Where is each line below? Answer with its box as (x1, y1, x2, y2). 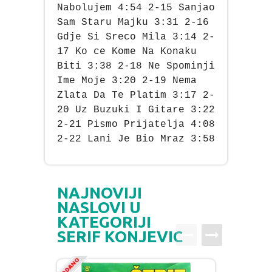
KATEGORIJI (57, 213, 151, 231)
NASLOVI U (57, 199, 141, 217)
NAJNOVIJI (57, 184, 142, 202)
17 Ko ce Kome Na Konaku (57, 46, 197, 58)
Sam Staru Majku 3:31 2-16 (57, 17, 209, 29)
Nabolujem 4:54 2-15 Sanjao (57, 2, 215, 14)
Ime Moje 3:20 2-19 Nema (57, 75, 197, 87)
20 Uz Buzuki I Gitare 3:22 (57, 104, 215, 116)
